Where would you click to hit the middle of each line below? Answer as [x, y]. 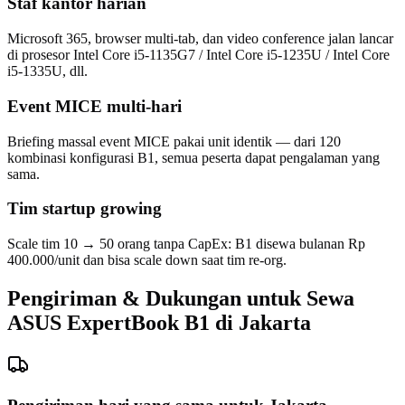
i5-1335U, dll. [47, 71]
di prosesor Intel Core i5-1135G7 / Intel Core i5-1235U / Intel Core [198, 55]
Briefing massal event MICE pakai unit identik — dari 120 [174, 141]
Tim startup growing [85, 209]
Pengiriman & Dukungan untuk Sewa [181, 298]
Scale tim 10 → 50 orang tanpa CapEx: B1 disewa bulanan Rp [186, 244]
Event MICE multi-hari [94, 106]
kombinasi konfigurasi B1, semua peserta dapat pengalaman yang [193, 157]
